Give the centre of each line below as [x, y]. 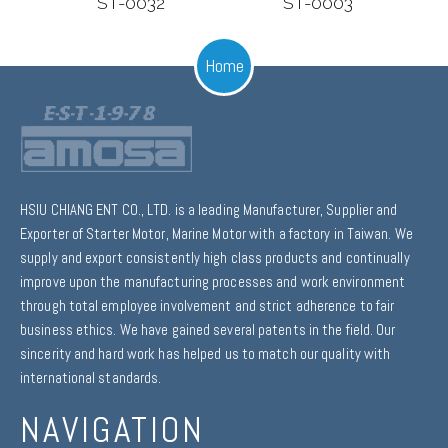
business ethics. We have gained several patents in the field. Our [208, 330]
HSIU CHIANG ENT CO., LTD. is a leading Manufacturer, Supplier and [209, 210]
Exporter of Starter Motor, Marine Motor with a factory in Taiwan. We [216, 234]
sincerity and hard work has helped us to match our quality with [205, 354]
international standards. [91, 378]
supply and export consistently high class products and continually [215, 258]
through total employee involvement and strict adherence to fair [207, 306]
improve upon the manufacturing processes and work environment [213, 282]
